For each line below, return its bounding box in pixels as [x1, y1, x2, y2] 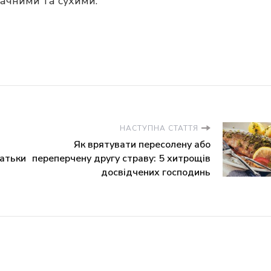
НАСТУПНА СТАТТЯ [120, 123, 198, 133]
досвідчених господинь [101, 166, 211, 179]
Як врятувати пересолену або [74, 138, 211, 151]
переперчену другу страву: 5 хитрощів [32, 152, 211, 165]
